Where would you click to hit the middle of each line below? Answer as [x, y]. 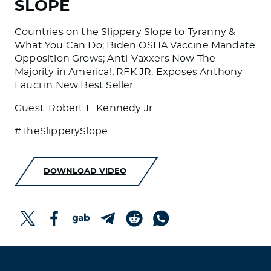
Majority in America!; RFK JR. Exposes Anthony [129, 72]
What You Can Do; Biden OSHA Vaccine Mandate [135, 46]
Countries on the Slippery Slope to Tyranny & [125, 32]
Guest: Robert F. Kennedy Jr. [85, 109]
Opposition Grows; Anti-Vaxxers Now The [115, 59]
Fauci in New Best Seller [74, 86]
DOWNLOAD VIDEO [85, 171]
